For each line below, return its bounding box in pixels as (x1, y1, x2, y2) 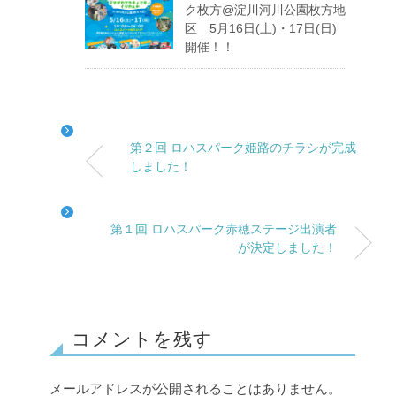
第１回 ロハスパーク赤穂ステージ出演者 (110, 222, 337, 236)
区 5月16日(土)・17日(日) (185, 21, 337, 35)
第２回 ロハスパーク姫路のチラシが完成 (130, 141, 356, 155)
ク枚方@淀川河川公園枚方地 (185, 3, 346, 17)
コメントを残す (72, 329, 214, 349)
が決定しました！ (238, 240, 337, 255)
